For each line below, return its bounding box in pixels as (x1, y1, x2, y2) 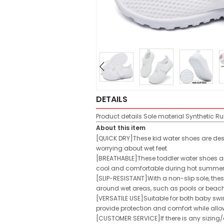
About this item (96, 123, 145, 132)
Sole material (143, 111, 184, 120)
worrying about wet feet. (96, 143, 168, 152)
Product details (96, 111, 143, 120)
